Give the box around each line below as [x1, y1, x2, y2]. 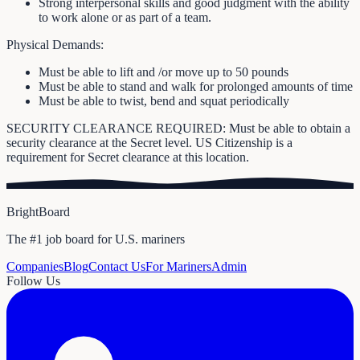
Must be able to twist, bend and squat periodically [39, 93, 289, 108]
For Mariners [145, 260, 211, 274]
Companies [6, 260, 63, 274]
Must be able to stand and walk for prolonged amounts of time [39, 79, 353, 93]
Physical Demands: [6, 37, 104, 51]
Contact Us [88, 260, 145, 274]
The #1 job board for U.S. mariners [6, 232, 185, 247]
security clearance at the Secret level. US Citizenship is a [6, 135, 292, 149]
